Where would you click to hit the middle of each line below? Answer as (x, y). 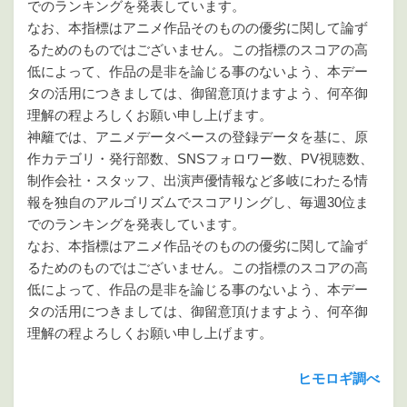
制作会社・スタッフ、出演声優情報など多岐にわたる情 (198, 181)
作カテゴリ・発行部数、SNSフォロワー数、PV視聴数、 (200, 159)
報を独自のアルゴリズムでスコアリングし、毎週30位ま (198, 203)
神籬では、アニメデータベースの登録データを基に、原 (198, 137)
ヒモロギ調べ (339, 379)
